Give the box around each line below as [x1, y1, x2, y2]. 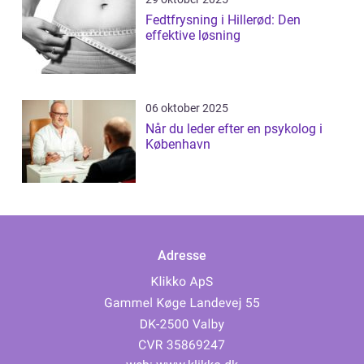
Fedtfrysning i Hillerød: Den [145, 12, 301, 28]
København [145, 136, 210, 153]
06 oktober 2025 [145, 102, 228, 115]
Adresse [158, 248, 206, 264]
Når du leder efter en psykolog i [145, 121, 323, 137]
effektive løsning [145, 28, 240, 44]
